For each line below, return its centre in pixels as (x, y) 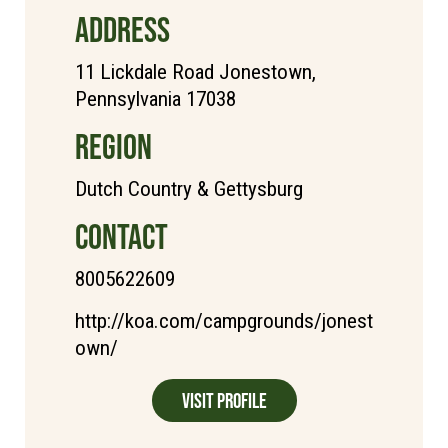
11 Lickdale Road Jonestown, (195, 71)
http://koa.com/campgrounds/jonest (224, 320)
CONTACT (121, 236)
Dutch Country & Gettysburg (189, 188)
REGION (113, 146)
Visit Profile (224, 400)
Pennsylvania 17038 (155, 98)
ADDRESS (122, 29)
